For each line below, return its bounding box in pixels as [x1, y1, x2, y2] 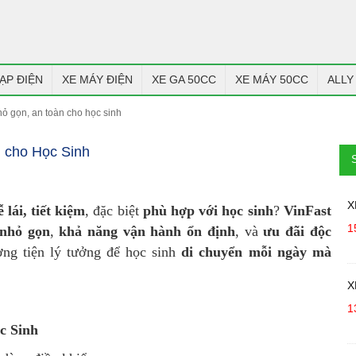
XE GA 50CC [151, 73, 216, 86]
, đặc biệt [85, 203, 143, 219]
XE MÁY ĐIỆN [61, 73, 133, 86]
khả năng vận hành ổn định [59, 223, 235, 239]
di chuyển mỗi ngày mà [181, 244, 331, 260]
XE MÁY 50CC [234, 73, 308, 86]
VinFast [283, 203, 331, 219]
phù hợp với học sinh [142, 203, 273, 219]
